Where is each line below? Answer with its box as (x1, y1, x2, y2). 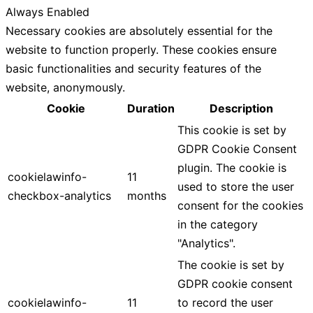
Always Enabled (6, 4, 89, 19)
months (127, 188, 166, 203)
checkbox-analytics (8, 188, 111, 203)
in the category (177, 217, 258, 231)
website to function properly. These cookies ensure (6, 42, 277, 57)
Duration (127, 101, 175, 115)
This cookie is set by (177, 122, 286, 137)
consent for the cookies (177, 198, 303, 212)
